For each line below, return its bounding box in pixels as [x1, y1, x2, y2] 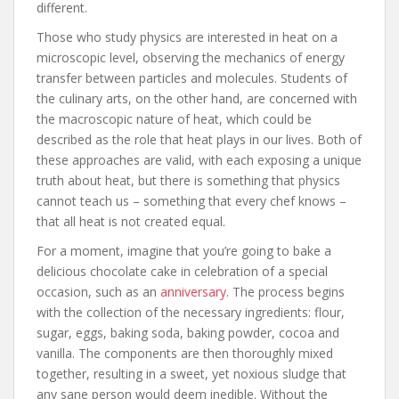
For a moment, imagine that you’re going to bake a [37, 242, 331, 260]
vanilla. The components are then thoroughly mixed [37, 345, 333, 362]
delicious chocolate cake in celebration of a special [37, 263, 328, 281]
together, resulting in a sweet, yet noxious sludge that [37, 365, 346, 383]
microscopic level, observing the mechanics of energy [37, 49, 345, 67]
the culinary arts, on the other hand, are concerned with [37, 90, 357, 108]
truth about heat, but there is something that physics [37, 172, 340, 190]
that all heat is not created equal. [37, 213, 225, 231]
